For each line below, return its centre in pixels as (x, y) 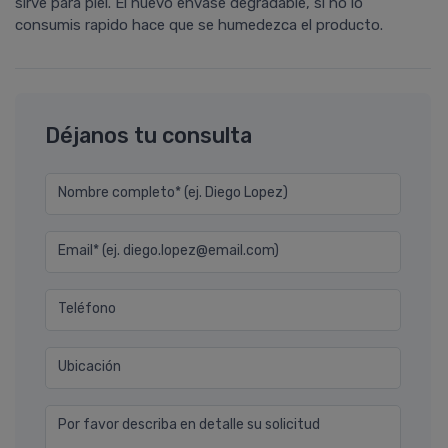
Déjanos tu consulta (148, 136)
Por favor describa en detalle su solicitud (189, 425)
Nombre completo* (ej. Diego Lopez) (173, 193)
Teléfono (87, 309)
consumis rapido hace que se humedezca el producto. (199, 25)
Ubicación (89, 367)
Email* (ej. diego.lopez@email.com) (168, 251)
